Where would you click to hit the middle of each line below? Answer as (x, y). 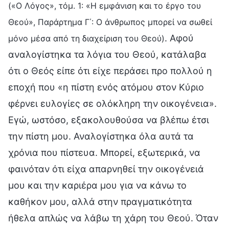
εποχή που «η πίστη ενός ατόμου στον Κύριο (106, 87)
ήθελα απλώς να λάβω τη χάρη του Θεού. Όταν (113, 218)
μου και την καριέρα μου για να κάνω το (97, 185)
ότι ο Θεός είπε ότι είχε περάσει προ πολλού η (110, 71)
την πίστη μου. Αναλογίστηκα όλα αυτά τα (101, 136)
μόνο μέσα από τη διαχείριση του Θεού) (86, 38)
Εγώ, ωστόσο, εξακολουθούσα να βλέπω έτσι (109, 120)
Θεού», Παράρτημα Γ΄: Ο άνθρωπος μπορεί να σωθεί (110, 22)
